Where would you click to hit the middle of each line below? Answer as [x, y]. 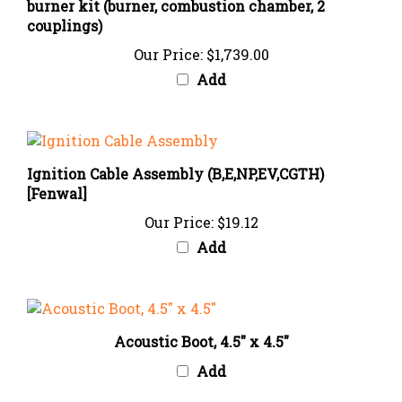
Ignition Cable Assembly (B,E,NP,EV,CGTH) [175, 156]
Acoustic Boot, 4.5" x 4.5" [201, 324]
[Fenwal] [57, 176]
